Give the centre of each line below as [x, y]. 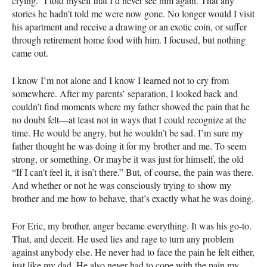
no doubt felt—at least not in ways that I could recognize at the [129, 120]
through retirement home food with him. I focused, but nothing [129, 40]
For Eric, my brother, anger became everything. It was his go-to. [132, 226]
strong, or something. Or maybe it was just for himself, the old [128, 159]
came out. [30, 53]
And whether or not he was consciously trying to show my [122, 185]
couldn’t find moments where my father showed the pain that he [131, 107]
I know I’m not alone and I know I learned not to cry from [120, 80]
